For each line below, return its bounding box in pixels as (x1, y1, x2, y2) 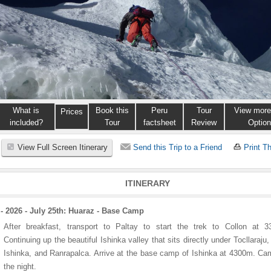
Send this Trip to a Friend (133, 143, 223, 152)
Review (191, 118, 217, 127)
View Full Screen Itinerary (18, 143, 108, 152)
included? (9, 118, 43, 127)
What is (13, 106, 39, 115)
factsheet (143, 118, 176, 127)
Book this (95, 106, 129, 115)
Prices (60, 107, 83, 116)
